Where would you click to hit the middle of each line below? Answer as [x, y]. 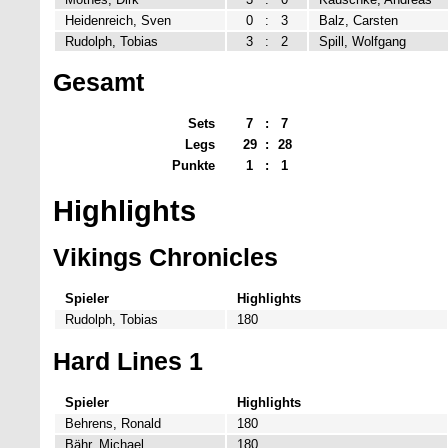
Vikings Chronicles [165, 257]
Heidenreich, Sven [118, 20]
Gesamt [98, 82]
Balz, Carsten [358, 20]
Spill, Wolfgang [362, 41]
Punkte [193, 166]
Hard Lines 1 [128, 360]
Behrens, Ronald [113, 423]
